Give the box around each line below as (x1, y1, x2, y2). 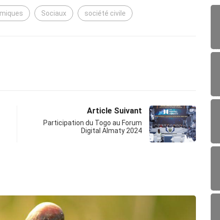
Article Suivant (87, 106, 142, 116)
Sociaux (41, 9, 66, 18)
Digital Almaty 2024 (81, 127, 142, 135)
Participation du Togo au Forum (43, 119, 142, 127)
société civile (84, 9, 126, 18)
